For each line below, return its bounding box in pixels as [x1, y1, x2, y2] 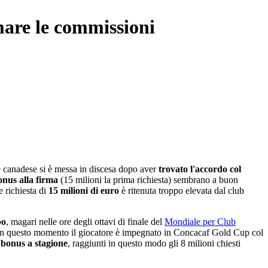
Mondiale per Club [165, 217, 236, 227]
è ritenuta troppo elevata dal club [119, 185, 244, 196]
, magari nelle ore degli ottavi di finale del [6, 217, 165, 227]
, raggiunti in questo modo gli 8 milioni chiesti [68, 238, 240, 248]
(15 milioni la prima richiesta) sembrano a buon [58, 175, 238, 185]
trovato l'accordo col [159, 164, 241, 174]
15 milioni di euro [48, 185, 119, 196]
